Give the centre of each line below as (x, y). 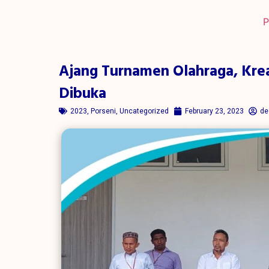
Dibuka (83, 94)
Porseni (103, 111)
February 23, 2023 (214, 111)
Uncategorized (144, 111)
